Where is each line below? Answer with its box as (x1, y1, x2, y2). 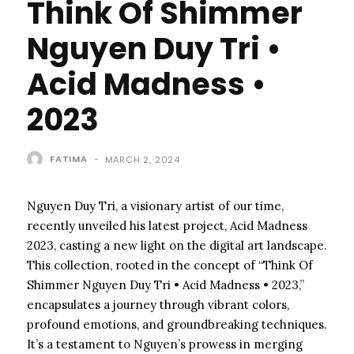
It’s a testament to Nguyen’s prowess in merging (27, 336, 303, 352)
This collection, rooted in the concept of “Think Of (27, 257, 313, 273)
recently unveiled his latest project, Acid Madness (27, 217, 307, 233)
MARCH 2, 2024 (104, 153, 181, 166)
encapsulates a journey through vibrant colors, (27, 296, 289, 312)
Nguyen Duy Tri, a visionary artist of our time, (27, 198, 284, 213)
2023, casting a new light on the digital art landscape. (27, 237, 327, 253)
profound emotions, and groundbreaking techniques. (27, 316, 327, 332)
